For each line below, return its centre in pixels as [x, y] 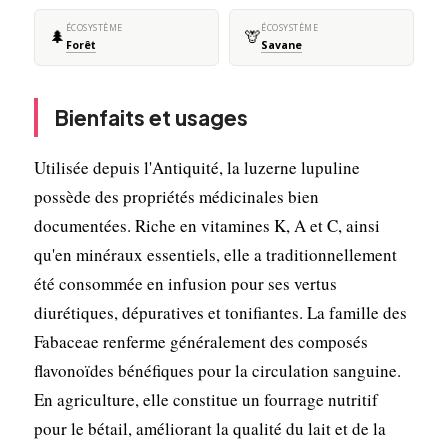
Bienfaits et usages [150, 117]
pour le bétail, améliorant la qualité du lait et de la [209, 428]
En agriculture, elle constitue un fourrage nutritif [205, 399]
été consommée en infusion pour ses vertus [185, 283]
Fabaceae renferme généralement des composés [200, 341]
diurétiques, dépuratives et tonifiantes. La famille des [220, 312]
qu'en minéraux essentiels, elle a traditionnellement [215, 254]
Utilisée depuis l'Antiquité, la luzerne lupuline [196, 167]
